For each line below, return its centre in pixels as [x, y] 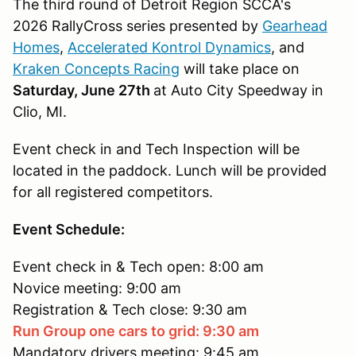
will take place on [240, 68]
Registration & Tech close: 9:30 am [130, 309]
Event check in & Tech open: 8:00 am [138, 266]
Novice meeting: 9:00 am [97, 288]
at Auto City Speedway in [238, 90]
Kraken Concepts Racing [96, 68]
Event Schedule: [69, 229]
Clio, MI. [40, 111]
